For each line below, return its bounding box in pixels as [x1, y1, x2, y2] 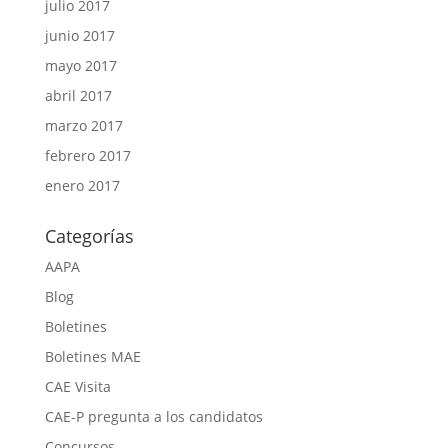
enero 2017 [44, 175, 120, 195]
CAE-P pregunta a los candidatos [44, 406, 263, 426]
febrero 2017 [44, 145, 131, 165]
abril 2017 [44, 85, 112, 105]
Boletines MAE [44, 346, 141, 366]
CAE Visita [44, 376, 111, 396]
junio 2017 [44, 25, 115, 45]
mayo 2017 [44, 55, 117, 75]
